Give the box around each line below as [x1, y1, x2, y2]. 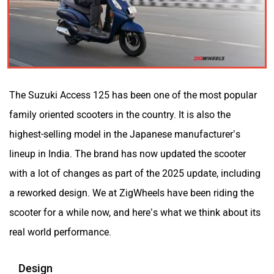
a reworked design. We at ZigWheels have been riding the [9, 187, 254, 199]
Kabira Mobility [42, 22, 100, 33]
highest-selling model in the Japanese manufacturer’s [9, 128, 240, 140]
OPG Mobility [178, 193, 228, 204]
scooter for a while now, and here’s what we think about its [9, 206, 261, 218]
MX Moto [185, 22, 221, 33]
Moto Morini [48, 193, 94, 204]
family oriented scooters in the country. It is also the [9, 108, 231, 120]
